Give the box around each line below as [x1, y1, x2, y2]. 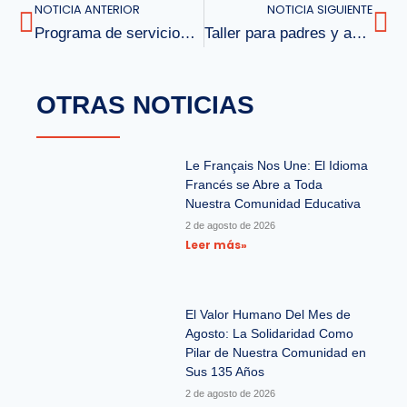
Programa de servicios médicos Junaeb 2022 [180, 25, 195, 43]
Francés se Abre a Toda [184, 177, 323, 193]
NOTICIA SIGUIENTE [267, 2, 372, 18]
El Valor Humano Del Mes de [184, 306, 351, 322]
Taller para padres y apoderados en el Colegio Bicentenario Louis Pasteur [351, 25, 367, 43]
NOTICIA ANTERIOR [35, 2, 140, 18]
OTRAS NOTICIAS [36, 91, 254, 120]
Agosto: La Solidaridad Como [184, 325, 353, 341]
